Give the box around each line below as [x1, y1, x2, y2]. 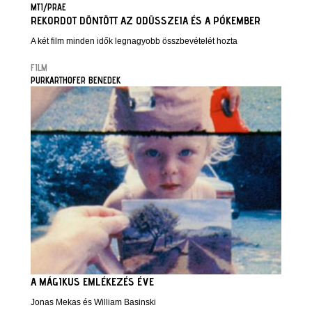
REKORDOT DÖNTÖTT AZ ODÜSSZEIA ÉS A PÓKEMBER [31, 14, 260, 27]
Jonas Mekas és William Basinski [31, 297, 156, 307]
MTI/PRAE [31, 1, 66, 13]
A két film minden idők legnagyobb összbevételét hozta [31, 36, 237, 46]
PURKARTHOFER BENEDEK [31, 75, 120, 86]
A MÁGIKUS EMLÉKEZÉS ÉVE [31, 275, 154, 288]
